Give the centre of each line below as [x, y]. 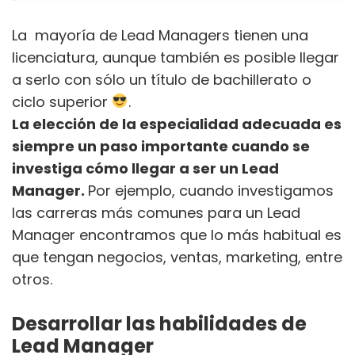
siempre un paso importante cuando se [161, 146]
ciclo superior [62, 101]
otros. [32, 279]
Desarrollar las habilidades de [159, 323]
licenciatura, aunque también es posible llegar [176, 57]
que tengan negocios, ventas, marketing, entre [177, 257]
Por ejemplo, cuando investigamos [211, 190]
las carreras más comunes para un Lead [156, 212]
